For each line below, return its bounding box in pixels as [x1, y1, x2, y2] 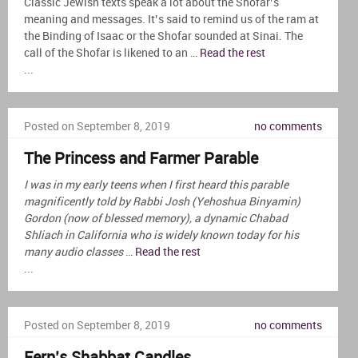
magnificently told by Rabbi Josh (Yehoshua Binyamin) [24, 195, 300, 208]
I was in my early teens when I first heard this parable [24, 178, 288, 191]
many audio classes [24, 245, 125, 258]
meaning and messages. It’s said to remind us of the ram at [24, 13, 319, 26]
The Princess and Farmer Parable [24, 149, 258, 168]
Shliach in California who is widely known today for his [24, 229, 299, 241]
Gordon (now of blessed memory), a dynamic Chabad [24, 212, 288, 225]
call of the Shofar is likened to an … [24, 46, 200, 59]
